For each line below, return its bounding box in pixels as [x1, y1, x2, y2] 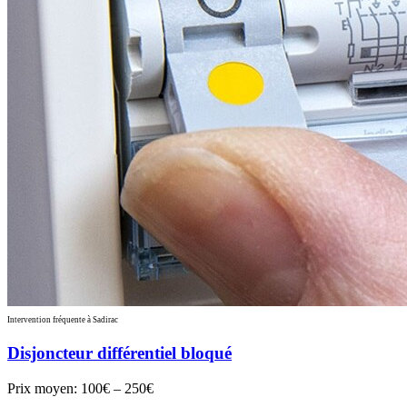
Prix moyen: [7, 380, 81, 396]
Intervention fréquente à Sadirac [7, 315, 118, 325]
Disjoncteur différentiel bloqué [7, 342, 232, 362]
